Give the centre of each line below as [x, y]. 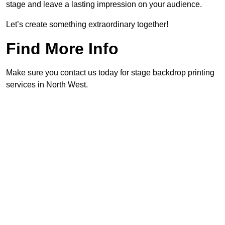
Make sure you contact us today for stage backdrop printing [110, 73]
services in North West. [47, 85]
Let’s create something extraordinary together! [87, 25]
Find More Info [62, 49]
